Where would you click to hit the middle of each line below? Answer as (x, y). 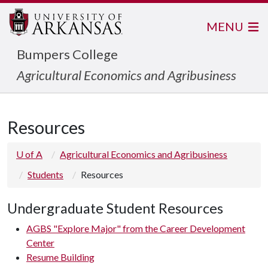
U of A (29, 154)
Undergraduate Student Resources (115, 208)
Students (45, 174)
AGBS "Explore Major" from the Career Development (136, 228)
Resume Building (60, 257)
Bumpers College (67, 54)
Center (40, 243)
